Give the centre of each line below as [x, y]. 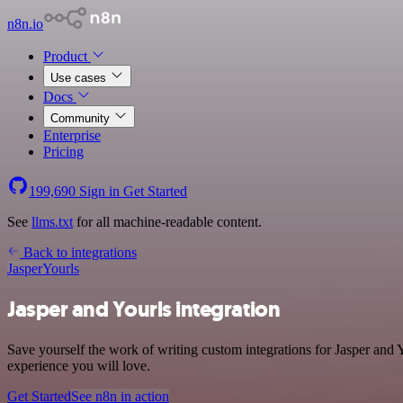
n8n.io [25, 24]
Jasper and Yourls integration [144, 309]
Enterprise [72, 135]
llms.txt [52, 222]
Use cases [80, 78]
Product [67, 56]
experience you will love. [79, 365]
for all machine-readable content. [167, 222]
